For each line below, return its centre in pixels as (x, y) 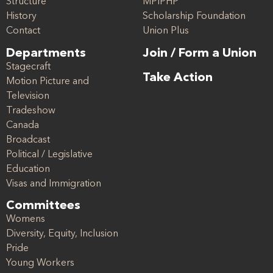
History (21, 17)
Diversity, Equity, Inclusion (62, 234)
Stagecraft (28, 67)
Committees (43, 206)
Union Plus (166, 31)
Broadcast (28, 140)
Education (28, 169)
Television (28, 96)
